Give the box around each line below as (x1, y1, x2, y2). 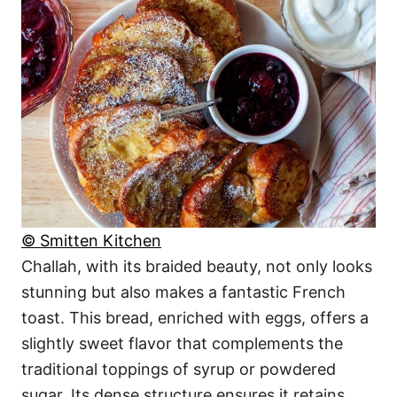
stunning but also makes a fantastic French (21, 282, 346, 301)
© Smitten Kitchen (21, 230, 161, 250)
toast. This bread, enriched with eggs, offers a (21, 307, 369, 327)
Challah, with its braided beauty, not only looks (21, 256, 372, 276)
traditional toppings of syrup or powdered (21, 359, 336, 378)
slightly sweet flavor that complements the (21, 333, 343, 353)
